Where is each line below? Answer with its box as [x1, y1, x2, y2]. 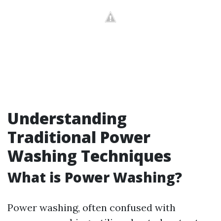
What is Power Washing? [7, 167, 182, 186]
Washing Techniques [7, 145, 171, 166]
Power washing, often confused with [7, 201, 176, 214]
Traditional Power [7, 126, 150, 147]
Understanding [7, 107, 127, 129]
